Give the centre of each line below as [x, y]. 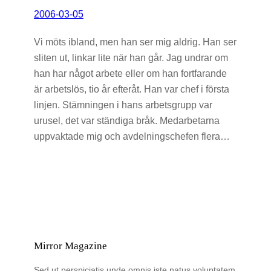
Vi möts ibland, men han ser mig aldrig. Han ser [135, 41]
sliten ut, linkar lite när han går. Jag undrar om [131, 57]
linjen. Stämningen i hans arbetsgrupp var [123, 104]
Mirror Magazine [70, 246]
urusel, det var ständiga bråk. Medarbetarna [127, 120]
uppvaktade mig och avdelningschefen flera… [132, 136]
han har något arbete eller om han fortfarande [130, 73]
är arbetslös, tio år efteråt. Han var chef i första [132, 89]
